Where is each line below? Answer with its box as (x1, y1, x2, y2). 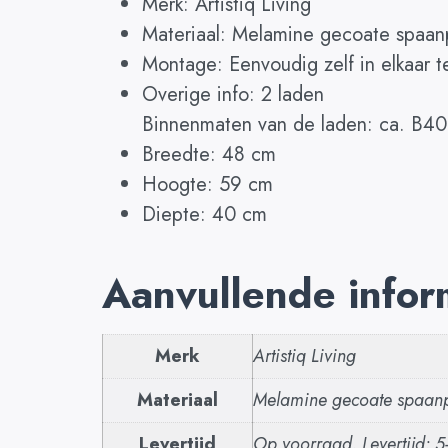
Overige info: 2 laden (142, 80, 324, 110)
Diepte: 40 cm (142, 200, 267, 230)
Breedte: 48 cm (142, 140, 276, 170)
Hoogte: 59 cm (142, 170, 273, 200)
